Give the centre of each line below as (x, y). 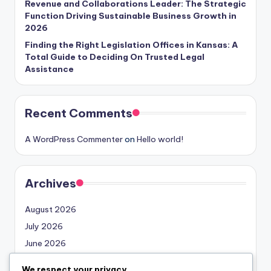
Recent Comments (79, 113)
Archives (51, 183)
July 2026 (44, 226)
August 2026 (51, 209)
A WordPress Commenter (74, 139)
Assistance (49, 69)
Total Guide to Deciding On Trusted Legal (115, 57)
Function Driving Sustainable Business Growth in (131, 15)
